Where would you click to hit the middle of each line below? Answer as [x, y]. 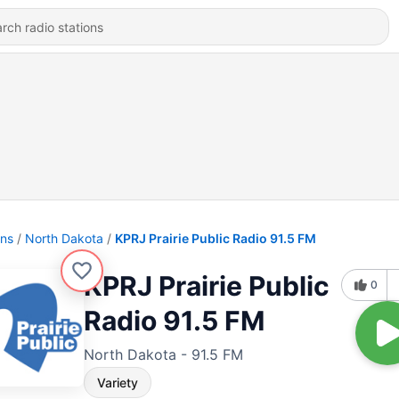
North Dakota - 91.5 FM [163, 354]
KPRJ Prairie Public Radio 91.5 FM [216, 238]
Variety [118, 383]
